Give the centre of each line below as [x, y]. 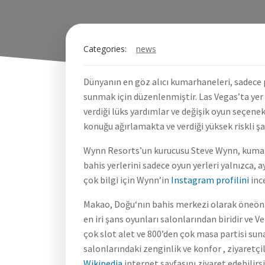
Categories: [105, 49]
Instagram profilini [210, 180]
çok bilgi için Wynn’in [127, 180]
